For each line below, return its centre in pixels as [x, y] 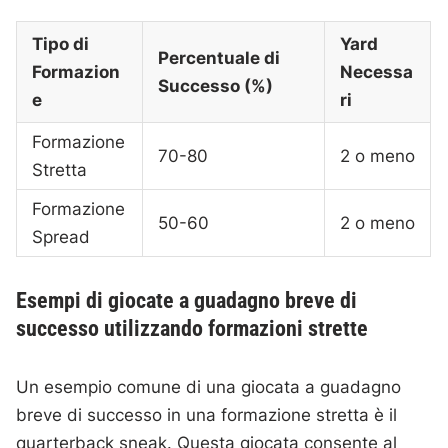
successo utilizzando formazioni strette [192, 329]
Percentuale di [219, 58]
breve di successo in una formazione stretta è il [207, 415]
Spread [61, 237]
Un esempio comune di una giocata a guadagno [209, 387]
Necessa [377, 72]
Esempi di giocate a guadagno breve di [187, 301]
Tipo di [61, 44]
